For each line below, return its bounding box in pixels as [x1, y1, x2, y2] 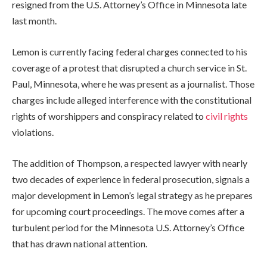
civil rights [206, 110, 248, 122]
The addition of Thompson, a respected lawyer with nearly [12, 157, 247, 169]
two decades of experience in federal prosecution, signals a [12, 173, 250, 185]
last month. [12, 15, 57, 27]
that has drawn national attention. [12, 237, 147, 249]
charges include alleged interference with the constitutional [12, 94, 252, 106]
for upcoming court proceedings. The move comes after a [12, 205, 244, 217]
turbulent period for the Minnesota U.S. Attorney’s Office [12, 221, 244, 233]
